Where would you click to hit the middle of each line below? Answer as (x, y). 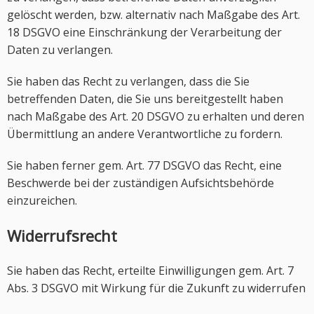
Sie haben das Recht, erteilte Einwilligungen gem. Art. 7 (150, 271)
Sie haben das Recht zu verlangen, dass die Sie (128, 81)
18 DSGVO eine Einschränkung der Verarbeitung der (144, 32)
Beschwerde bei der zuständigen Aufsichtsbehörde (141, 183)
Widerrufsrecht (62, 235)
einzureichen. (42, 200)
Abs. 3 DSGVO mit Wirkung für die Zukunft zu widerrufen (156, 288)
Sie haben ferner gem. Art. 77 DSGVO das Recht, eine (144, 165)
